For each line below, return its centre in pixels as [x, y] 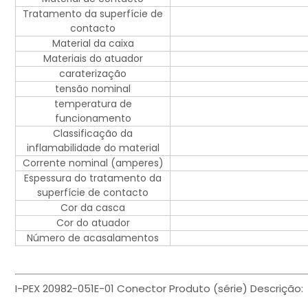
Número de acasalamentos [93, 238]
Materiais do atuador [93, 59]
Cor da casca [93, 208]
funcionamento [93, 119]
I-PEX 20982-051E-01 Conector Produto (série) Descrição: [159, 289]
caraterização [93, 74]
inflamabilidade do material [93, 148]
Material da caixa [93, 44]
